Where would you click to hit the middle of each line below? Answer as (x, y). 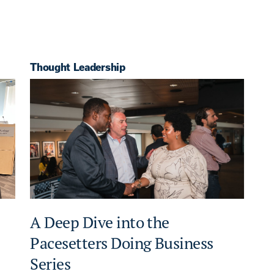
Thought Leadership (78, 67)
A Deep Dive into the (100, 223)
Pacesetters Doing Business (122, 243)
